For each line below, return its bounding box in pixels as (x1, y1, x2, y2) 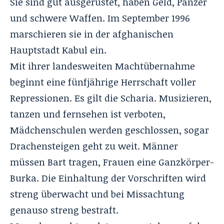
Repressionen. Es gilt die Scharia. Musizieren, (10, 91, 211, 104)
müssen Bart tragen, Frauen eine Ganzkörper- (10, 155, 214, 168)
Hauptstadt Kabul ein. (10, 43, 106, 56)
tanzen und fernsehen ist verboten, (10, 107, 165, 120)
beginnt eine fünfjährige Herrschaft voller (10, 75, 196, 88)
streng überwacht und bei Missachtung (10, 187, 184, 200)
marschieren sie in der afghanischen (10, 27, 173, 40)
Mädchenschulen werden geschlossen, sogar (10, 123, 209, 136)
